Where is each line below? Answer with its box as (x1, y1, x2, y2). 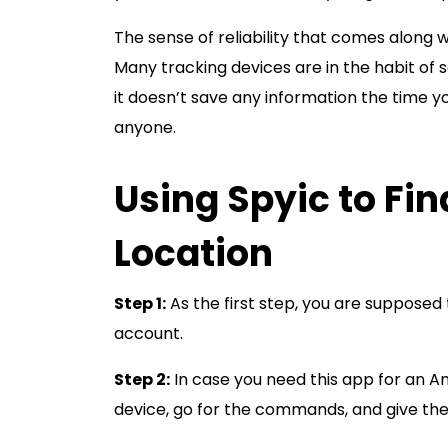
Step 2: (114, 368, 170, 391)
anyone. (114, 116, 180, 139)
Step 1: (114, 292, 166, 315)
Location (114, 228, 273, 279)
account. (114, 322, 187, 345)
